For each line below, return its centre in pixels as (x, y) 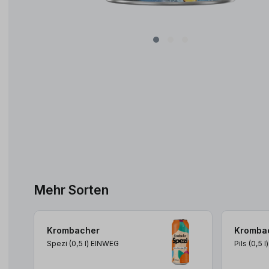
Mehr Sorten (71, 190)
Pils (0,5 (249, 244)
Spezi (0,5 (66, 244)
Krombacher (73, 231)
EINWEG (105, 244)
